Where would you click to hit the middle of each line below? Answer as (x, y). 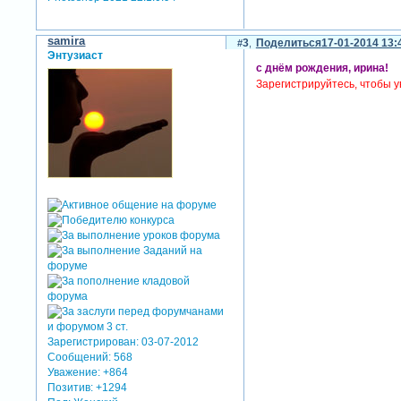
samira (67, 40)
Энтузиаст (76, 55)
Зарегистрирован (92, 341)
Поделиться (288, 43)
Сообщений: (80, 357)
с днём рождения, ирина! (322, 68)
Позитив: (71, 387)
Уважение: (74, 372)
